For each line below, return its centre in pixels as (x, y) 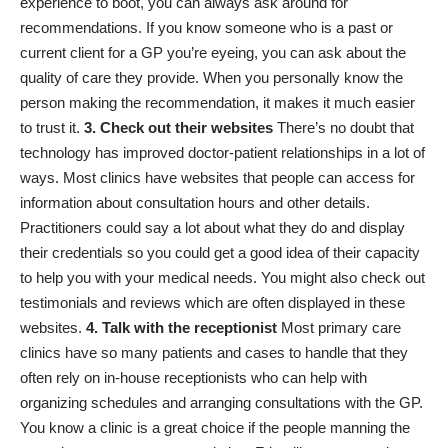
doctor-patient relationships (275, 153)
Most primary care (339, 328)
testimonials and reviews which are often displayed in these (212, 303)
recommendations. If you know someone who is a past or (206, 28)
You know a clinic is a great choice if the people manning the (215, 428)
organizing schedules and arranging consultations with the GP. (221, 403)
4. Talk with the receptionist (181, 328)
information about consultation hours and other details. (195, 203)
